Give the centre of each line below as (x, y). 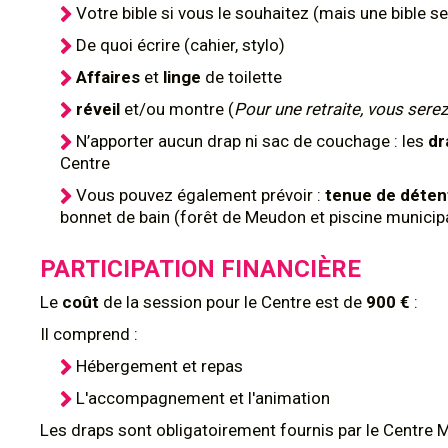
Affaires (110, 77)
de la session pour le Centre (205, 302)
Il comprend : (89, 334)
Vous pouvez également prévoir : (200, 195)
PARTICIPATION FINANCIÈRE (200, 269)
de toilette (243, 77)
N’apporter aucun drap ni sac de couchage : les (252, 141)
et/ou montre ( (179, 109)
